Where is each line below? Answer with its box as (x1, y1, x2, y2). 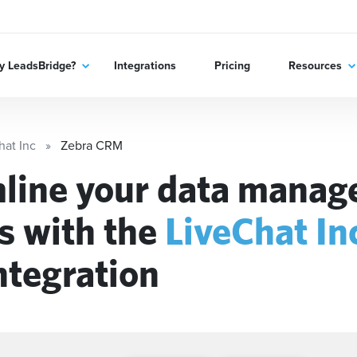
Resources (288, 57, 342, 73)
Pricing (214, 57, 250, 73)
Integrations (113, 57, 176, 73)
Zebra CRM (61, 136, 123, 154)
